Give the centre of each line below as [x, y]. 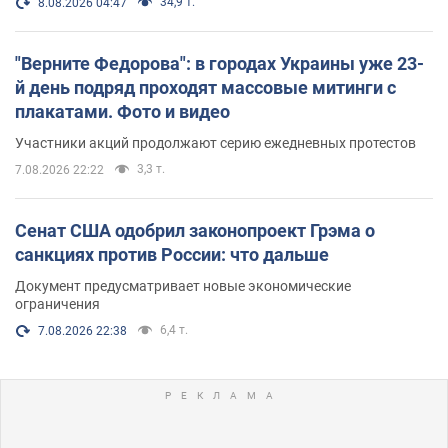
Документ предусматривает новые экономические [183, 285]
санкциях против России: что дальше [172, 254]
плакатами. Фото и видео [122, 111]
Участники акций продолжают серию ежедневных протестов [215, 142]
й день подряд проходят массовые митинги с [205, 87]
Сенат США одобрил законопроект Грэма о [195, 230]
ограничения [57, 303]
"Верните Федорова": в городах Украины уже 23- [219, 63]
